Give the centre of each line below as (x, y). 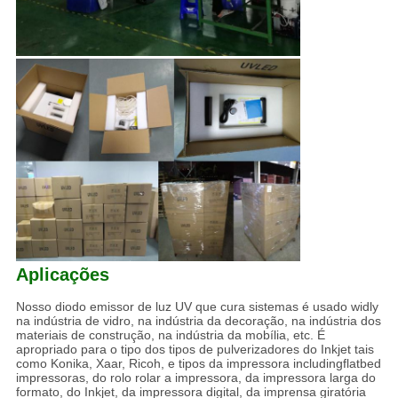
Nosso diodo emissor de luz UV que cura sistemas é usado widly (197, 307)
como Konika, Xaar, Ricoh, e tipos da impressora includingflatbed (198, 364)
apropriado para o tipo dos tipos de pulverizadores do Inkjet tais (195, 350)
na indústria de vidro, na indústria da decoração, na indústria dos (198, 321)
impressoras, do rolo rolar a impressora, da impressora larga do (195, 378)
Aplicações (62, 275)
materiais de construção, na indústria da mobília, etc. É (170, 335)
